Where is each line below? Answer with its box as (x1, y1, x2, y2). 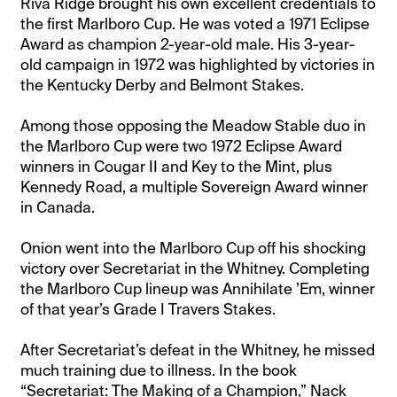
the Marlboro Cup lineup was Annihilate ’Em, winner (20, 278, 376, 299)
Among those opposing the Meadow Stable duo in (20, 115, 367, 136)
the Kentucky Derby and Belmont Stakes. (20, 74, 305, 95)
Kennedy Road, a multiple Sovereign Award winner (20, 176, 369, 197)
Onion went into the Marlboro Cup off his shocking (20, 237, 367, 258)
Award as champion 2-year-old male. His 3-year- (20, 34, 356, 54)
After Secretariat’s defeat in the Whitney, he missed (20, 339, 376, 360)
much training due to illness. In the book (20, 360, 298, 380)
